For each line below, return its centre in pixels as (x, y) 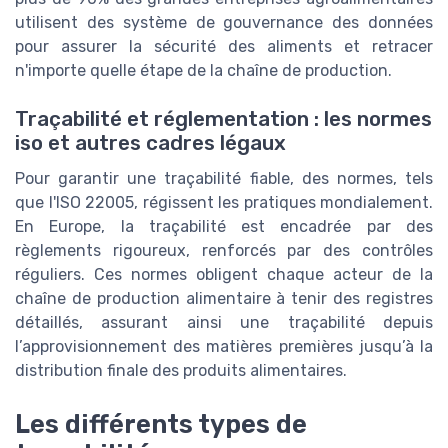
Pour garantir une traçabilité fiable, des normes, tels (224, 179)
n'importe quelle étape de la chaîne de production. (203, 70)
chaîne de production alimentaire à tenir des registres (224, 299)
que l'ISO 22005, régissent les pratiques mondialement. (224, 203)
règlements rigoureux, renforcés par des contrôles (224, 251)
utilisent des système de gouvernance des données (224, 22)
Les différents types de (161, 424)
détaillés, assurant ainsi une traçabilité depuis (224, 323)
